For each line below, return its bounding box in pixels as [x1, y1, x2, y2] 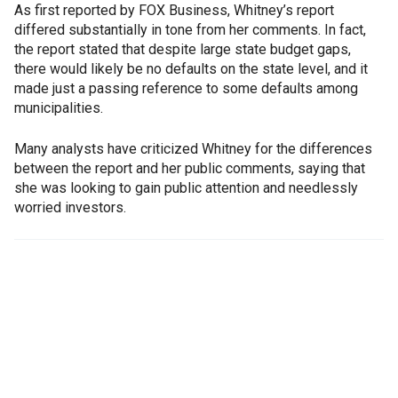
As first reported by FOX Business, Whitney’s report [14, 2, 334, 19]
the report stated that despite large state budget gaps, [14, 41, 351, 58]
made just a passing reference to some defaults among [14, 80, 358, 97]
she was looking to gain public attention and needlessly [14, 179, 358, 196]
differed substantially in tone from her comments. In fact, [14, 21, 366, 38]
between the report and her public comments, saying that [14, 160, 365, 177]
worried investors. [14, 199, 126, 216]
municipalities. [14, 99, 103, 116]
